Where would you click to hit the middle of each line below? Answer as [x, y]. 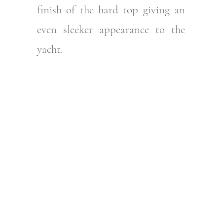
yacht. [50, 50]
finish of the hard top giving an [111, 10]
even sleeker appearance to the [111, 30]
